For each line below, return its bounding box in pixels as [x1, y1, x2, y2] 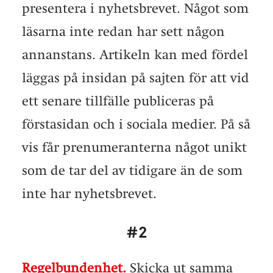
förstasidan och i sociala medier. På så [22, 116, 250, 132]
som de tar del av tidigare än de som [22, 163, 243, 178]
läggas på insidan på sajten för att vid [22, 70, 249, 85]
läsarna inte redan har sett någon [22, 24, 225, 39]
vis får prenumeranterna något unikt [22, 140, 247, 155]
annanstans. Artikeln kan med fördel [22, 47, 248, 62]
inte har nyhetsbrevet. [22, 186, 157, 201]
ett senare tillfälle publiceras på [22, 93, 214, 108]
